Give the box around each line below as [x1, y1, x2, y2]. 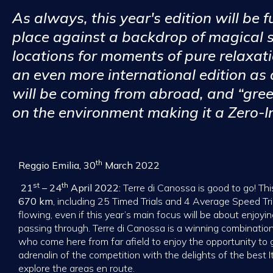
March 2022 [102, 159, 160, 172]
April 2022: [68, 181, 123, 194]
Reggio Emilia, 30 [18, 159, 96, 172]
